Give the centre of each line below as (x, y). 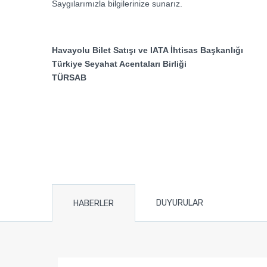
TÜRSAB (69, 78)
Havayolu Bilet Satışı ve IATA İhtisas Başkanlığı (148, 50)
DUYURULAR (180, 203)
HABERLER (94, 204)
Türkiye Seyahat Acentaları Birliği (119, 64)
